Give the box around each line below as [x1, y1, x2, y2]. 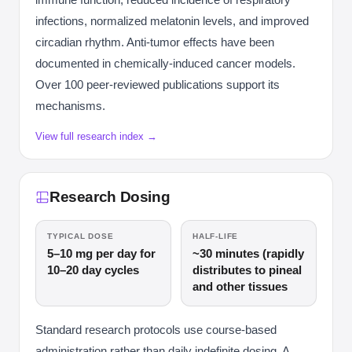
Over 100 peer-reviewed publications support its [35, 78, 280, 91]
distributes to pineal [192, 263, 302, 277]
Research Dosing [49, 189, 170, 205]
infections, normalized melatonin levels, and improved [35, 14, 309, 27]
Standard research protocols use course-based [35, 323, 277, 336]
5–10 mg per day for [47, 247, 156, 260]
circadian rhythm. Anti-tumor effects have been [35, 35, 274, 49]
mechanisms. [35, 99, 105, 112]
